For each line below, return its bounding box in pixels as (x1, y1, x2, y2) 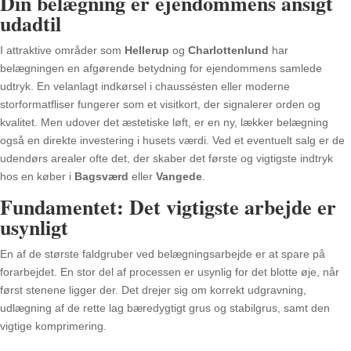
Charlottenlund (188, 43, 269, 56)
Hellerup (125, 43, 169, 56)
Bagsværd (74, 169, 128, 183)
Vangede (156, 169, 202, 183)
